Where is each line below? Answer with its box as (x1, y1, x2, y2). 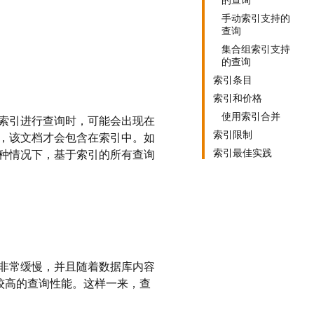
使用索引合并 (221, 110, 280, 123)
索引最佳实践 (213, 146, 272, 159)
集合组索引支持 (221, 43, 290, 55)
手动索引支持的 (221, 12, 290, 25)
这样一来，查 (83, 277, 151, 291)
